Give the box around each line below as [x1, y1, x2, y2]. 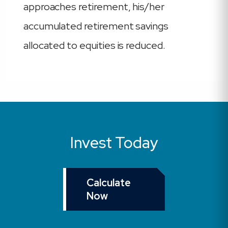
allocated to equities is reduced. [23, 39, 165, 52]
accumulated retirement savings [23, 19, 169, 33]
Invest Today [70, 132, 158, 153]
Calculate [87, 176, 131, 189]
